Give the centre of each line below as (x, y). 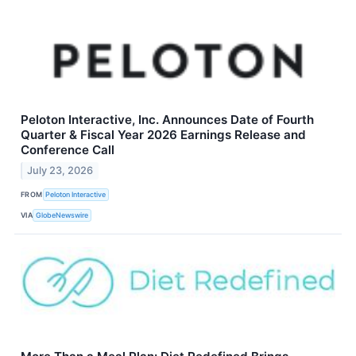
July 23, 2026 (60, 171)
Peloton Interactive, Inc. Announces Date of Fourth (167, 120)
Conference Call (68, 150)
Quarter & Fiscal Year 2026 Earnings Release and (163, 135)
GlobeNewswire (62, 215)
